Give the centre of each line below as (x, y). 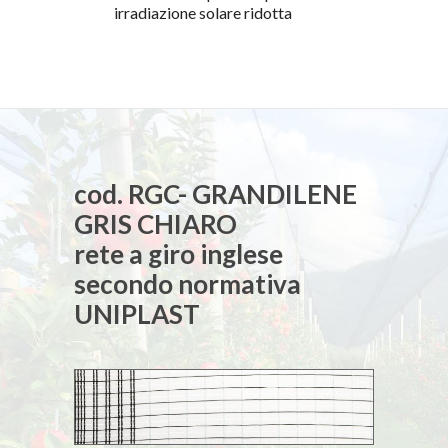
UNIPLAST (137, 314)
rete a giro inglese (178, 254)
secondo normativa (187, 284)
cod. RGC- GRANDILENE (215, 194)
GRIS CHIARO (155, 224)
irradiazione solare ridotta (203, 13)
